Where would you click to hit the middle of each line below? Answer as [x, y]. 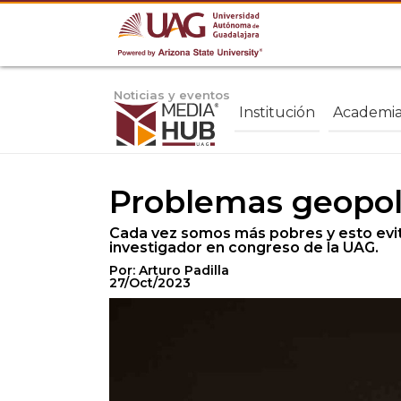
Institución [277, 112]
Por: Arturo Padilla [169, 270]
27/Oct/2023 [150, 283]
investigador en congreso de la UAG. [244, 247]
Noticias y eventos [172, 95]
